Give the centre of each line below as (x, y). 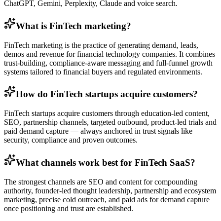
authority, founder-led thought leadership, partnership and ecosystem (110, 190)
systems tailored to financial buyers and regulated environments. (103, 72)
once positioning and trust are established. (69, 208)
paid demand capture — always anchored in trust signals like (98, 131)
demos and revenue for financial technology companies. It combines (110, 54)
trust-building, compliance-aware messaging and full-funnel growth (108, 63)
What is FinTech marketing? (74, 26)
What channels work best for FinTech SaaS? (106, 162)
